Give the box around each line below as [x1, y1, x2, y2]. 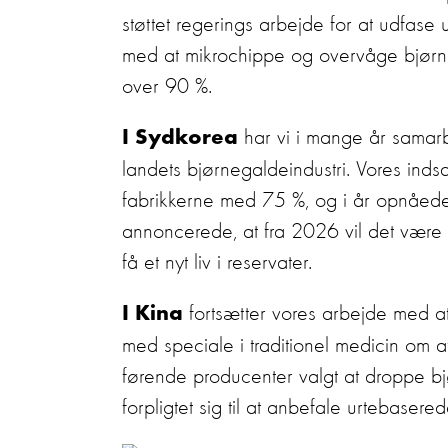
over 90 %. [122, 76, 212, 98]
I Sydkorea [122, 128, 238, 150]
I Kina [122, 304, 183, 326]
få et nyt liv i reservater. [122, 252, 312, 274]
